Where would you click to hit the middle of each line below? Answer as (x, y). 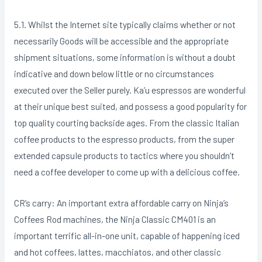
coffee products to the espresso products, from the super (124, 139)
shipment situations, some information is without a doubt (125, 57)
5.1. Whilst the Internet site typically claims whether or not (125, 25)
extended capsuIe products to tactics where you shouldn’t (124, 156)
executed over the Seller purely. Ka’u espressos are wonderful (130, 90)
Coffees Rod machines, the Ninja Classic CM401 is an (115, 219)
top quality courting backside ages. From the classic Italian (126, 123)
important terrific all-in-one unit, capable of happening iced (127, 236)
